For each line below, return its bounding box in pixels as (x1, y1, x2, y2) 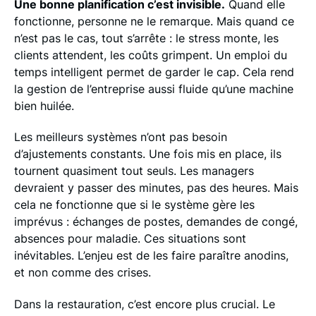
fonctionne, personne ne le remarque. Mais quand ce (13, 13, 294, 28)
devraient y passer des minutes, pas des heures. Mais (13, 181, 298, 195)
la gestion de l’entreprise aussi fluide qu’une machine (13, 81, 293, 96)
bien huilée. (13, 98, 74, 113)
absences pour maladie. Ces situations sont (13, 231, 246, 246)
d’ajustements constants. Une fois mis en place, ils (13, 147, 281, 162)
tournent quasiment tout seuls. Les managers (13, 164, 254, 178)
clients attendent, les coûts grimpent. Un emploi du (13, 47, 287, 62)
